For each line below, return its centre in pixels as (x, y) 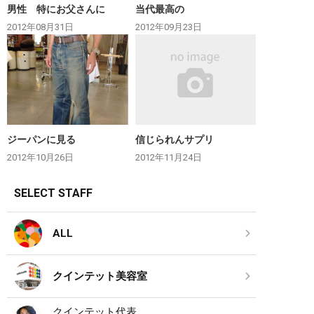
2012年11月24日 (168, 158)
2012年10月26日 (40, 158)
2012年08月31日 (40, 27)
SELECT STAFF (53, 193)
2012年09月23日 (168, 27)
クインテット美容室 (100, 276)
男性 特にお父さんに (56, 9)
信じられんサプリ (174, 140)
